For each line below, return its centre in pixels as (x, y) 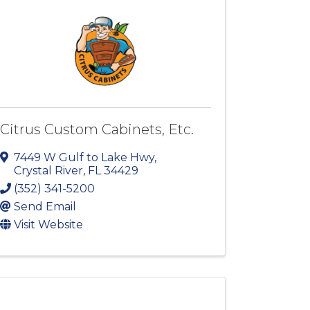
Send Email (45, 207)
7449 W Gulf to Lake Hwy (84, 158)
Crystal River (49, 171)
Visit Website (49, 225)
